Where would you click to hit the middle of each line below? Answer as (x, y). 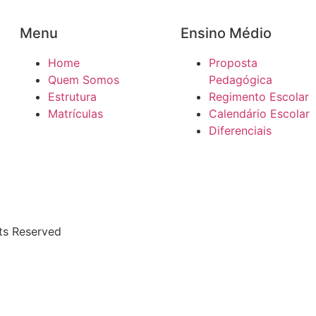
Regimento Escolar (259, 97)
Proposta (233, 63)
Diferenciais (240, 131)
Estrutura (72, 97)
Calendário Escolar (259, 114)
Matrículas (75, 114)
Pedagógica (241, 80)
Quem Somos (84, 80)
